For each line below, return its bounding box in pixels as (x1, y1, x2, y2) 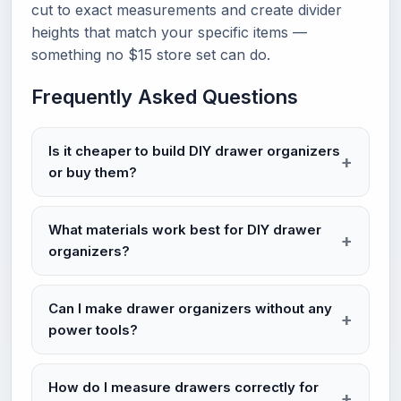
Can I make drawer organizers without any (48, 300, 332, 317)
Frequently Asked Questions (31, 85, 298, 108)
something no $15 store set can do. (31, 46, 270, 64)
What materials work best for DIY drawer (48, 221, 321, 238)
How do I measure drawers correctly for (48, 379, 319, 396)
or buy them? (48, 164, 137, 181)
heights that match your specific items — (31, 23, 307, 41)
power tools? (48, 321, 138, 338)
